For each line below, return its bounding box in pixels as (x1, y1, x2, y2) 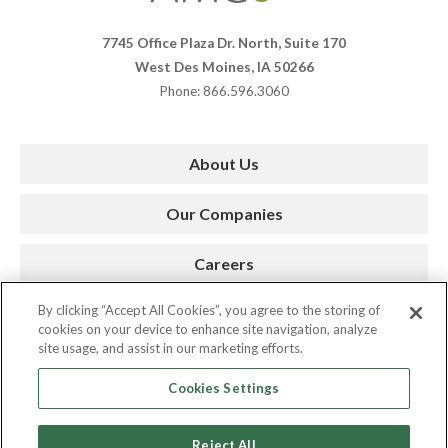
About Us (189, 153, 259, 173)
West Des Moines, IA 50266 (134, 58, 314, 75)
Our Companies (165, 203, 283, 223)
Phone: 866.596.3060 (159, 82, 289, 99)
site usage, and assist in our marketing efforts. (38, 340, 304, 356)
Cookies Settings (168, 380, 280, 396)
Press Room (179, 303, 269, 323)
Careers (194, 253, 254, 273)
